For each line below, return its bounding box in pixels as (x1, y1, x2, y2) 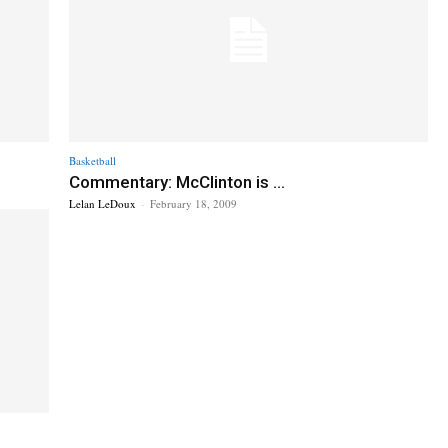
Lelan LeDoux (69, 195, 136, 211)
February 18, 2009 (150, 195, 237, 211)
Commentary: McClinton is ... (69, 171, 285, 192)
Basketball (69, 152, 116, 168)
